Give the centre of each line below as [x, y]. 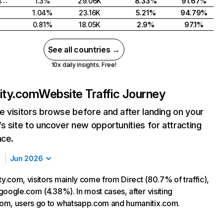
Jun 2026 [26, 158]
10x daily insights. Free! [84, 65]
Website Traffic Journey [102, 94]
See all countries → [84, 50]
